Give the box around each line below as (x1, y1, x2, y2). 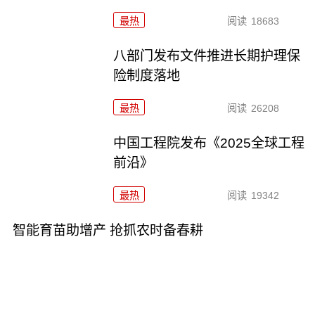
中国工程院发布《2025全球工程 (113, 136, 305, 151)
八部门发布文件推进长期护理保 (113, 49, 301, 64)
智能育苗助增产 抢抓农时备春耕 (12, 223, 203, 238)
